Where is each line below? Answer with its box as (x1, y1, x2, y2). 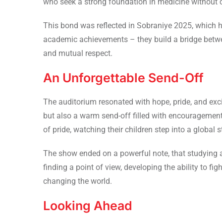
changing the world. (43, 176, 112, 186)
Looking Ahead (43, 198, 132, 213)
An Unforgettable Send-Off (43, 70, 204, 85)
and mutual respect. (43, 48, 112, 58)
